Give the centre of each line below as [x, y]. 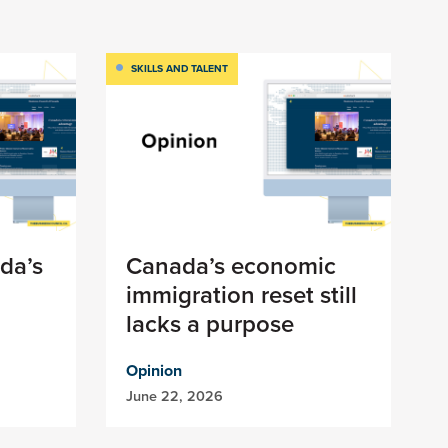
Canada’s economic [231, 266]
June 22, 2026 [174, 396]
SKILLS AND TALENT [179, 68]
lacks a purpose [210, 324]
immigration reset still [241, 295]
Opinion [154, 371]
